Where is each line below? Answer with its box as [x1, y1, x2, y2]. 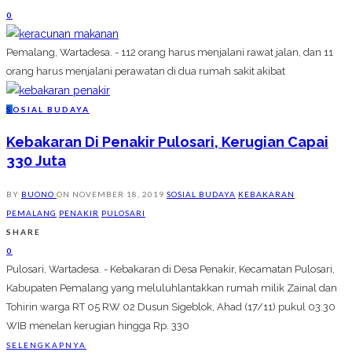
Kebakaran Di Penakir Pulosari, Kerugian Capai [6, 134, 328, 151]
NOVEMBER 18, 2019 [72, 189, 164, 200]
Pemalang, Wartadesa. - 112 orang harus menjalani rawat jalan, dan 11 [6, 46, 333, 59]
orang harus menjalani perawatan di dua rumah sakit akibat [6, 65, 285, 78]
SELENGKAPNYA [6, 340, 86, 350]
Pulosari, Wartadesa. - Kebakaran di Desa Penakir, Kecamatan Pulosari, [6, 263, 335, 276]
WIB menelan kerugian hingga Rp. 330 [6, 320, 189, 332]
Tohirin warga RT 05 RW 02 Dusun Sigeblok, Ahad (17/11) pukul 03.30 [6, 301, 335, 313]
